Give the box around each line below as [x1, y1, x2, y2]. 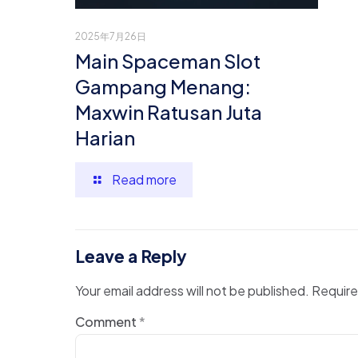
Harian [75, 125, 135, 150]
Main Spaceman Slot [75, 49, 261, 74]
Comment [75, 313, 139, 331]
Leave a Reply [75, 245, 187, 268]
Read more [112, 171, 177, 189]
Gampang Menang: [75, 74, 251, 99]
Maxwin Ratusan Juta [75, 100, 262, 125]
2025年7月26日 [75, 30, 146, 43]
